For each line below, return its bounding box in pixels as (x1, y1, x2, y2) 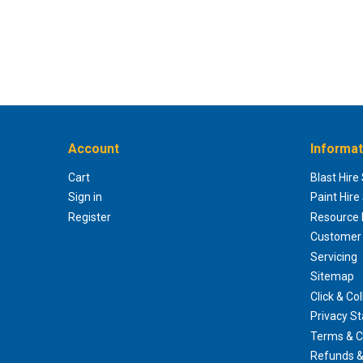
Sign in (68, 190, 102, 204)
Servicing (310, 250, 358, 263)
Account (68, 140, 119, 156)
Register (68, 210, 111, 224)
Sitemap (310, 270, 355, 284)
